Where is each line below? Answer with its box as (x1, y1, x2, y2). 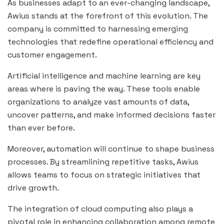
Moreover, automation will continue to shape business (7, 143, 214, 154)
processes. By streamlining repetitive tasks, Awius (7, 156, 198, 167)
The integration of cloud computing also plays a (7, 203, 193, 214)
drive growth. (7, 182, 59, 193)
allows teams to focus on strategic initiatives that (7, 169, 200, 180)
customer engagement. (7, 49, 97, 60)
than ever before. (7, 122, 75, 133)
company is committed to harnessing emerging (7, 23, 188, 34)
